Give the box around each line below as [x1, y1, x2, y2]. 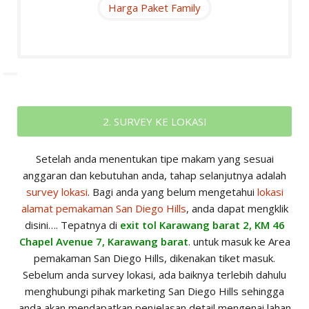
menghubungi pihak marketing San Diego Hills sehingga [25, 284, 284, 299]
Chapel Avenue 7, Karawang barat [19, 235, 188, 249]
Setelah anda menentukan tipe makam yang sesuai [35, 152, 274, 166]
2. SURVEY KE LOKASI [102, 114, 207, 129]
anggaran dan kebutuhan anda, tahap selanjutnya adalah [23, 168, 286, 183]
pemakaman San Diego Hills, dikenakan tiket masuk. [34, 251, 275, 266]
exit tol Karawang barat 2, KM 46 [119, 218, 285, 232]
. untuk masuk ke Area [188, 235, 290, 249]
